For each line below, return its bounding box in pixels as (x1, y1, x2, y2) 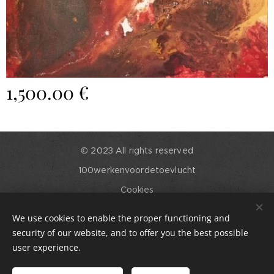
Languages (111, 210, 160, 221)
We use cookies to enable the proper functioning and (12, 212, 230, 224)
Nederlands (133, 226, 181, 237)
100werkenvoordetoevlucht (78, 165, 196, 176)
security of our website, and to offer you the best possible (12, 227, 248, 239)
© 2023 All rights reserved (81, 145, 193, 156)
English (93, 226, 123, 237)
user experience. (12, 242, 81, 253)
